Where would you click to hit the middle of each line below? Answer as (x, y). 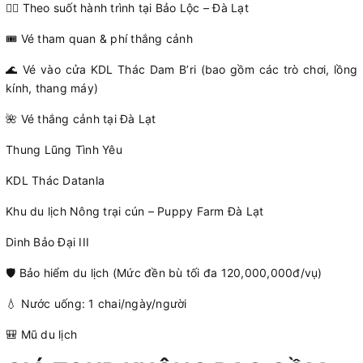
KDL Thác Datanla (55, 180)
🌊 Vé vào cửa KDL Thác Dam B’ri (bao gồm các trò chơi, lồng (181, 69)
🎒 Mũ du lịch (41, 334)
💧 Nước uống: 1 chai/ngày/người (96, 303)
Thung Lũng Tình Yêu (64, 149)
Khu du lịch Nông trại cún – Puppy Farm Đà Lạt (135, 211)
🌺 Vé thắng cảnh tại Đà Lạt (81, 118)
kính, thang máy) (52, 88)
